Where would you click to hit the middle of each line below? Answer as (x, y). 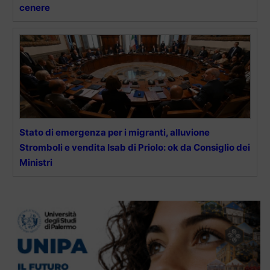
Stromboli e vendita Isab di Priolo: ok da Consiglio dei (135, 147)
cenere (35, 7)
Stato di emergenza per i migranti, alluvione (115, 132)
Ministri (36, 162)
